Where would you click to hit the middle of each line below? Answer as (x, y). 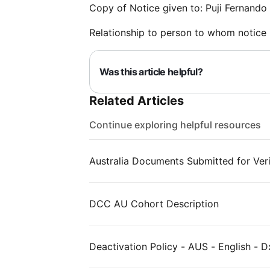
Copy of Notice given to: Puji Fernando (178, 8)
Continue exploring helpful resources (175, 125)
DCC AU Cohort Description (154, 204)
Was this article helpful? (151, 72)
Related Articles (137, 101)
